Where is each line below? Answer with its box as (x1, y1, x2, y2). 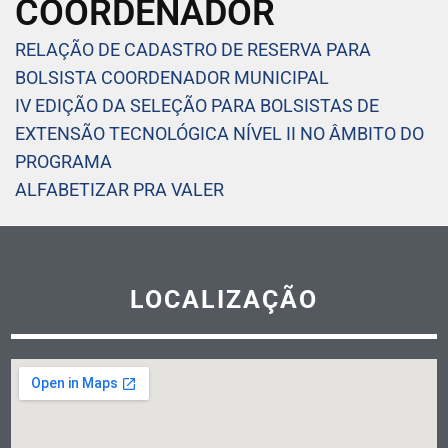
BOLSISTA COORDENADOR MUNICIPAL (15, 66, 329, 88)
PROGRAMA (15, 150, 112, 172)
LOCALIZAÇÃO (130, 284, 318, 314)
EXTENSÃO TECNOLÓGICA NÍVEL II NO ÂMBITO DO (15, 122, 424, 144)
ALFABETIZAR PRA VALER (15, 178, 224, 200)
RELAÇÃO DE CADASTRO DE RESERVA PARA (15, 38, 371, 60)
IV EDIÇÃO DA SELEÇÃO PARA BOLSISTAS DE (15, 94, 379, 116)
